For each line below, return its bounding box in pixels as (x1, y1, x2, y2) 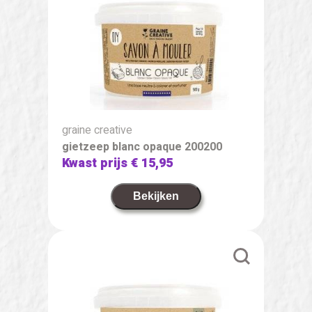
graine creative (62, 121, 132, 139)
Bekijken (133, 189, 179, 202)
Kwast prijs (62, 153, 131, 173)
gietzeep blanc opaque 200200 (62, 138, 222, 155)
